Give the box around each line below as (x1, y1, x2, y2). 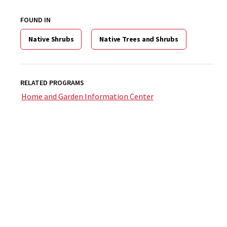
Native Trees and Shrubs (99, 34, 178, 44)
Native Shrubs (28, 34, 74, 44)
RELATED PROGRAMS (20, 78, 84, 87)
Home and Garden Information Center (21, 91, 154, 101)
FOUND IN (20, 15, 51, 24)
